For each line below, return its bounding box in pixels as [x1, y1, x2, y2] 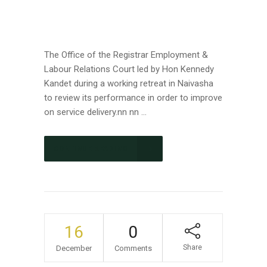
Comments [114, 244, 152, 253]
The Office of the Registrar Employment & [44, 49, 208, 60]
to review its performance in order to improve [44, 92, 222, 103]
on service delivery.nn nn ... [44, 107, 147, 117]
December [56, 244, 92, 253]
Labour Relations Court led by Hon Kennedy [44, 64, 214, 74]
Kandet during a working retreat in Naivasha [44, 78, 213, 89]
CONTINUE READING [54, 145, 128, 153]
